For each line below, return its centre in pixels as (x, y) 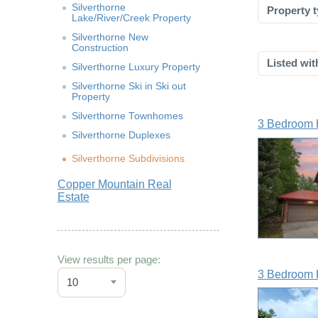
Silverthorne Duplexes (121, 135)
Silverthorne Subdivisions (128, 158)
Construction (100, 48)
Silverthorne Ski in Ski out (128, 86)
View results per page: (109, 259)
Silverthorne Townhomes (127, 116)
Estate (73, 197)
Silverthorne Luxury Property (136, 67)
